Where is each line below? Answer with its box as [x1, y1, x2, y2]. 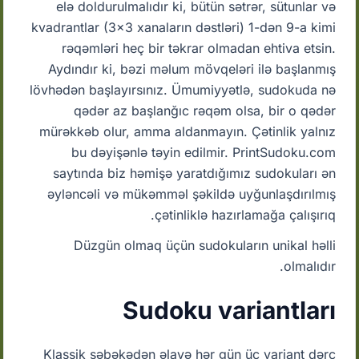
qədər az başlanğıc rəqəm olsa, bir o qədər [73, 103, 336, 119]
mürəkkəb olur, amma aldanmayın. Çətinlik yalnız [38, 123, 336, 139]
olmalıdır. [283, 258, 336, 274]
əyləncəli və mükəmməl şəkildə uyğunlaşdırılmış [46, 186, 336, 202]
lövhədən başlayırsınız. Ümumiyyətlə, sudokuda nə [29, 82, 336, 98]
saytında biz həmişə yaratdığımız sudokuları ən [52, 165, 336, 181]
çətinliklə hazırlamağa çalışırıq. [154, 207, 336, 223]
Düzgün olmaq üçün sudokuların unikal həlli [73, 237, 336, 253]
